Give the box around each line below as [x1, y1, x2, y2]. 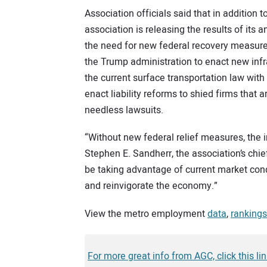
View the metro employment [85, 207, 207, 222]
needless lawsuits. [85, 103, 163, 117]
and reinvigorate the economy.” [85, 179, 218, 194]
